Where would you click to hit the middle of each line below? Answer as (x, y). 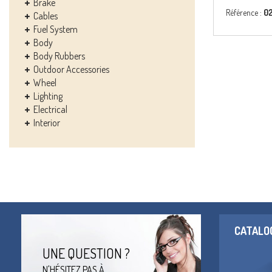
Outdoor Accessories (71, 69)
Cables (46, 16)
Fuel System (56, 29)
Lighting (48, 96)
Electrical (50, 109)
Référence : (245, 12)
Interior (47, 123)
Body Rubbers (59, 56)
